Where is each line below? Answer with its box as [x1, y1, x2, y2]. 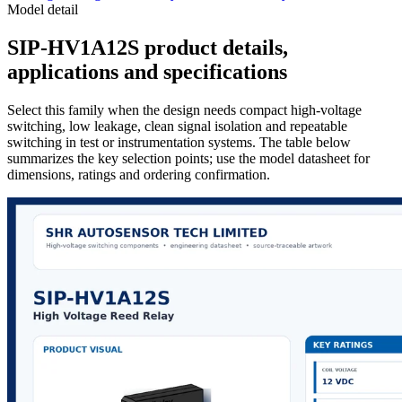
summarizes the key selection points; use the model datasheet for [7, 150, 370, 166]
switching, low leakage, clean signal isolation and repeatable [7, 118, 347, 134]
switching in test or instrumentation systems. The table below [7, 134, 351, 150]
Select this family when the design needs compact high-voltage [7, 101, 362, 118]
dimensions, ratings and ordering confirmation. [7, 166, 270, 182]
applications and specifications [7, 59, 287, 83]
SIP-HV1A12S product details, [7, 35, 288, 59]
